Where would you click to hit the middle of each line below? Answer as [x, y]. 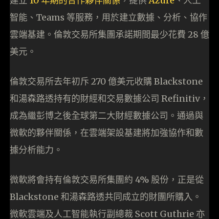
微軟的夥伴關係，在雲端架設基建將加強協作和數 [107, 132]
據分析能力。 [36, 150]
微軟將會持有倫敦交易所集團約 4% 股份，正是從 [107, 179]
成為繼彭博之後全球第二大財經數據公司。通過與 [107, 115]
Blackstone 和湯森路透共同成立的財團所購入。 [106, 197]
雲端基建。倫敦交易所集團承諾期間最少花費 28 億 [109, 34]
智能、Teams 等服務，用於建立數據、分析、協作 [109, 17]
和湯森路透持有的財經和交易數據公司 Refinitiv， [109, 98]
